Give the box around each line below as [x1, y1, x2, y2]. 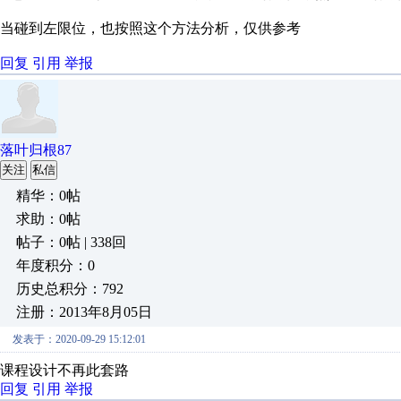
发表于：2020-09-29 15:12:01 [13, 332, 146, 346]
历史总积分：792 [16, 280, 124, 296]
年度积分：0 [16, 257, 95, 273]
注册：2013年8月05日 [16, 303, 152, 320]
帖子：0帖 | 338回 [16, 234, 126, 250]
